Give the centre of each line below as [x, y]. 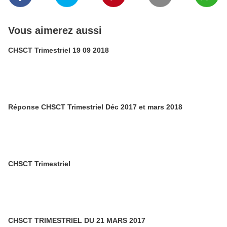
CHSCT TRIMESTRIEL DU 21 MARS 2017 [77, 220]
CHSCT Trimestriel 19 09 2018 [59, 50]
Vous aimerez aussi [55, 30]
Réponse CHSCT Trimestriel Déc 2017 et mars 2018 [95, 107]
